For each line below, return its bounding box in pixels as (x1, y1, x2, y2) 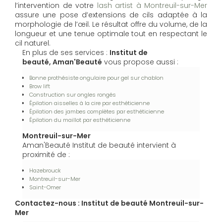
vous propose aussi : (102, 57, 178, 67)
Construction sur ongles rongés (29, 91, 116, 99)
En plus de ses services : (22, 48, 110, 58)
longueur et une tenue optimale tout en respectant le (15, 29, 207, 39)
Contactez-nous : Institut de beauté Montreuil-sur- (15, 198, 204, 209)
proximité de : (22, 150, 70, 160)
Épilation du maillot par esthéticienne (29, 116, 130, 124)
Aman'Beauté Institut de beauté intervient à (22, 140, 176, 151)
